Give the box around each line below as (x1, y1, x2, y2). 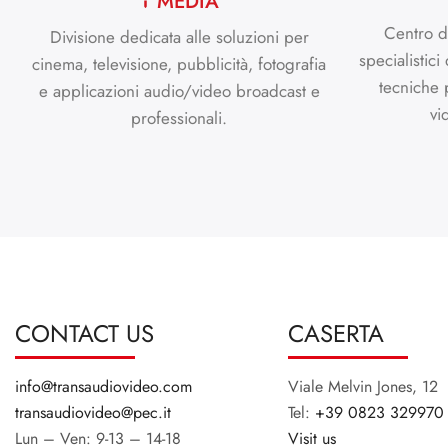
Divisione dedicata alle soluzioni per (49, 24, 309, 49)
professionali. (131, 105, 228, 130)
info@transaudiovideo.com (15, 374, 192, 398)
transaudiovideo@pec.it (15, 400, 171, 424)
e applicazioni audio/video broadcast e (38, 78, 320, 103)
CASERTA (287, 315, 384, 351)
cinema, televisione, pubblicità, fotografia (32, 51, 327, 76)
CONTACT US (15, 315, 154, 351)
